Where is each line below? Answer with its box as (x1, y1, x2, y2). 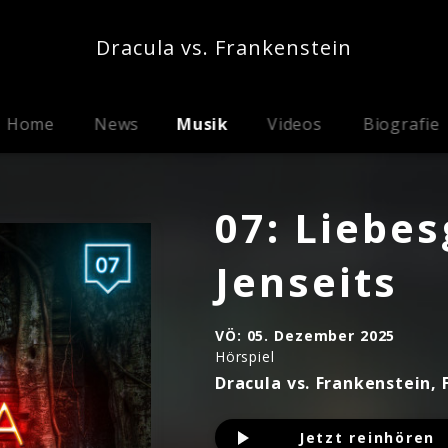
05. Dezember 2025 (246, 326, 396, 345)
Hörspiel (215, 347, 275, 366)
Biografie (362, 113, 441, 135)
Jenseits (215, 254, 398, 309)
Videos (267, 113, 323, 135)
